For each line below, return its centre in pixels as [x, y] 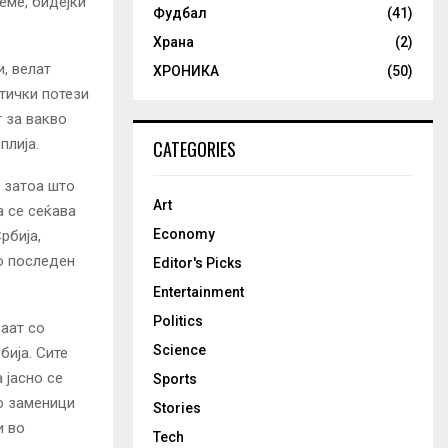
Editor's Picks [197, 263]
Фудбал [180, 13]
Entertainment [198, 292]
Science [179, 350]
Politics [178, 321]
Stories [177, 408]
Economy [184, 234]
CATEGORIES [194, 149]
